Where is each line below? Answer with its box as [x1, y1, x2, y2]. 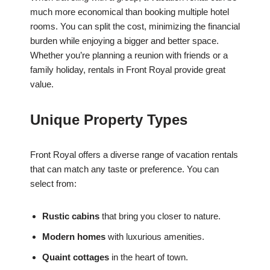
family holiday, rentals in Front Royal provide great [30, 64, 225, 75]
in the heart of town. [109, 252, 188, 263]
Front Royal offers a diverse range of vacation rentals [30, 149, 238, 160]
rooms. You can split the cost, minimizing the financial [30, 21, 240, 32]
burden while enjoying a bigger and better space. [30, 36, 219, 46]
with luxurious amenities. [105, 231, 204, 242]
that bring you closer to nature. [99, 211, 221, 222]
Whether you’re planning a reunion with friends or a [30, 50, 228, 61]
